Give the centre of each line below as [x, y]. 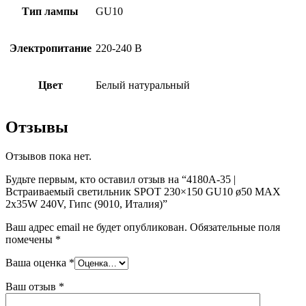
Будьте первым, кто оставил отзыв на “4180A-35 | [121, 179]
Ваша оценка [37, 262]
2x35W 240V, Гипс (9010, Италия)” [86, 204]
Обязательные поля [235, 227]
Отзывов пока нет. [48, 156]
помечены [30, 239]
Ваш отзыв [32, 286]
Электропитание [50, 48]
